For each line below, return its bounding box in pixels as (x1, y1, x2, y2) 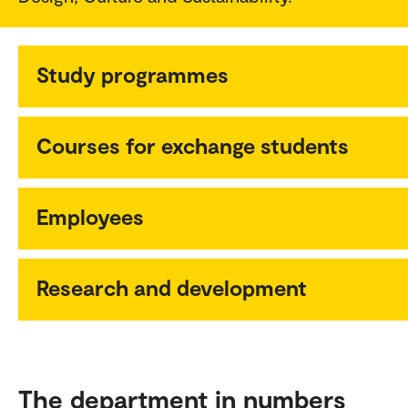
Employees (36, 202, 144, 229)
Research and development (36, 273, 307, 301)
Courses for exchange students (36, 131, 349, 158)
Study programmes (36, 60, 229, 87)
